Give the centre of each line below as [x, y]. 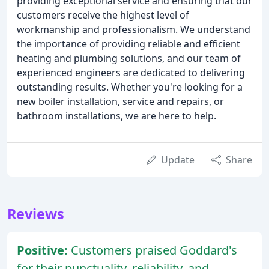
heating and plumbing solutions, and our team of [129, 59]
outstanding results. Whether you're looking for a [130, 87]
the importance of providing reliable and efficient [128, 44]
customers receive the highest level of [103, 15]
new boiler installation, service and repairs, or [120, 102]
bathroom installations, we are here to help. [116, 116]
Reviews [36, 214]
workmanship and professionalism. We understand [134, 30]
